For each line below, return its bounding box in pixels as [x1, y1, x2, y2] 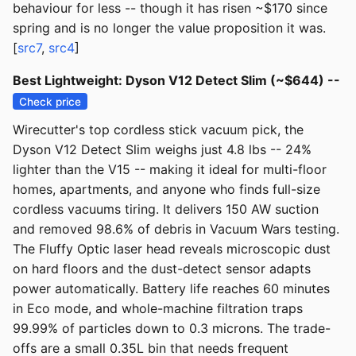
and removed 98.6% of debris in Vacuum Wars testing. [13, 221, 339, 238]
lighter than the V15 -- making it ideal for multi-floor [13, 161, 327, 178]
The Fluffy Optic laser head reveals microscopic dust [13, 241, 331, 257]
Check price [19, 95, 82, 108]
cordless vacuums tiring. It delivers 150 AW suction [13, 201, 319, 218]
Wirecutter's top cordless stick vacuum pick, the [13, 122, 304, 138]
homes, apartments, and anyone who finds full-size [13, 181, 320, 198]
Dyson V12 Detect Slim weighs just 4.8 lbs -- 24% [13, 141, 311, 158]
